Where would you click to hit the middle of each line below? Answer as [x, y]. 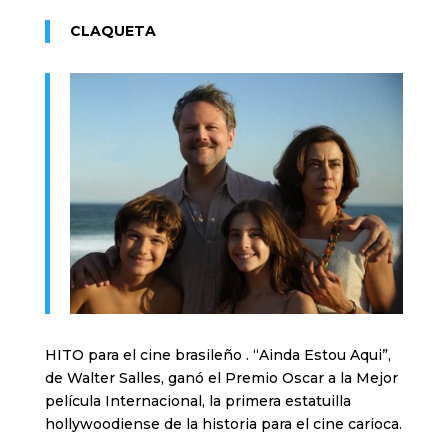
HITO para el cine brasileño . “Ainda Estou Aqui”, [217, 355]
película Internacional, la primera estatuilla [197, 401]
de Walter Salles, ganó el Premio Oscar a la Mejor [221, 378]
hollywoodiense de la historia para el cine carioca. [223, 424]
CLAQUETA [112, 31]
